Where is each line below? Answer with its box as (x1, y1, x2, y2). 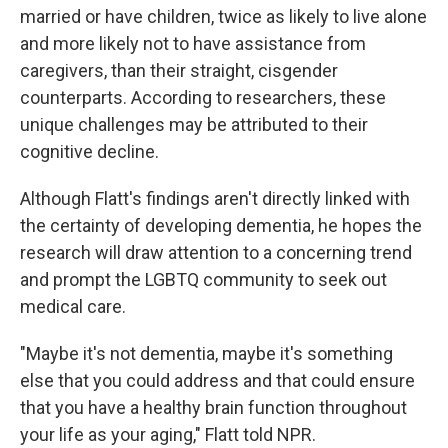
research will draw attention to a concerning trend (20, 242, 412, 263)
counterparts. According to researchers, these (20, 87, 386, 108)
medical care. (20, 296, 126, 317)
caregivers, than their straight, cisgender (20, 60, 338, 81)
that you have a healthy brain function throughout (20, 397, 407, 418)
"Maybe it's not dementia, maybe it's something (20, 343, 393, 364)
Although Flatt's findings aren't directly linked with (20, 188, 410, 209)
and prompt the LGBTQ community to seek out (20, 269, 387, 290)
